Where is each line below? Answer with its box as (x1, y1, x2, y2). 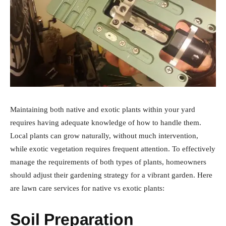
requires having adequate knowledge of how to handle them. (10, 118, 201, 127)
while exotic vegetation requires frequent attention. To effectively (10, 144, 215, 153)
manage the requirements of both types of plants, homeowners (10, 157, 206, 166)
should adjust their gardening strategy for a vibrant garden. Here (10, 171, 212, 179)
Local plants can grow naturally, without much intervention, (10, 131, 198, 140)
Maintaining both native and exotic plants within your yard (10, 105, 195, 114)
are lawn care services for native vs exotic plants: (10, 184, 164, 192)
